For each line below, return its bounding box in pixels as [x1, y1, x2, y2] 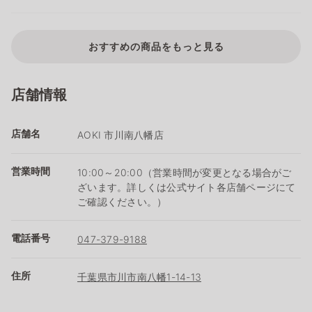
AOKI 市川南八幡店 [77, 128, 164, 141]
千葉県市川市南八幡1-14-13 [77, 270, 201, 283]
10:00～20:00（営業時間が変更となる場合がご [77, 166, 292, 178]
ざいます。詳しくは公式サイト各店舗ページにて [77, 180, 296, 193]
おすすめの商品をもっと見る [88, 40, 224, 52]
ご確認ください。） [77, 195, 167, 208]
